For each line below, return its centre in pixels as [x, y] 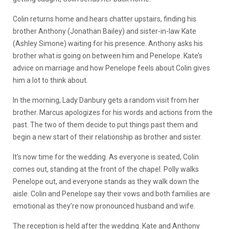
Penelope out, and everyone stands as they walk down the [106, 182]
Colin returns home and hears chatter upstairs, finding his [105, 19]
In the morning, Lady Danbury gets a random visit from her [106, 100]
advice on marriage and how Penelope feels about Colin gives [111, 68]
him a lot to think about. [51, 81]
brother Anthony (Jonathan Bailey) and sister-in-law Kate [105, 31]
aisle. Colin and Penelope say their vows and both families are [111, 194]
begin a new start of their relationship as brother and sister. [108, 137]
